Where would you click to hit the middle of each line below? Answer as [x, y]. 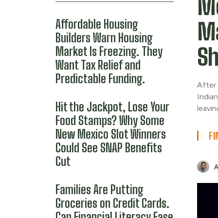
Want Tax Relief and [98, 65]
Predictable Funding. [100, 79]
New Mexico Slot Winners [111, 134]
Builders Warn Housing [104, 38]
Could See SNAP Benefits [109, 148]
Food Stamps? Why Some [110, 120]
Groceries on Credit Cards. [112, 203]
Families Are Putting [100, 190]
